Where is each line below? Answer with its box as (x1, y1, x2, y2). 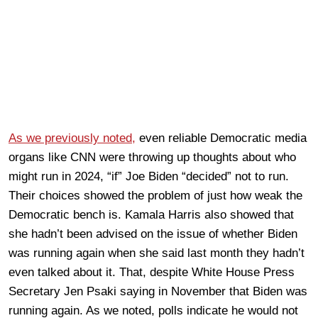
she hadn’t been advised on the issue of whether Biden (9, 226, 297, 241)
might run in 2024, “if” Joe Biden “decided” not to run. (9, 169, 289, 183)
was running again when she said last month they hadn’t (9, 246, 305, 260)
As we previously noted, (9, 131, 136, 145)
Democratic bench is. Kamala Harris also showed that (9, 207, 294, 221)
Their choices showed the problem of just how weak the (9, 188, 302, 202)
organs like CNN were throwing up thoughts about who (9, 150, 296, 164)
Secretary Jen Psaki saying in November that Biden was (9, 284, 307, 298)
